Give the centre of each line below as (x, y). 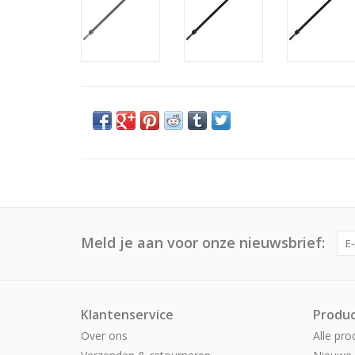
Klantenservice (127, 315)
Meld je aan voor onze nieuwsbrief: (203, 242)
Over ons (104, 336)
